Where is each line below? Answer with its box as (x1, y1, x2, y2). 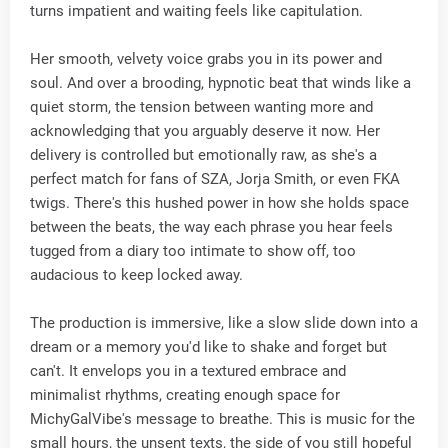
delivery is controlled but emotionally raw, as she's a (30, 146, 377, 164)
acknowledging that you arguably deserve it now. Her (30, 122, 380, 140)
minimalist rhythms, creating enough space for (30, 386, 340, 404)
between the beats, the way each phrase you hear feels (30, 218, 393, 236)
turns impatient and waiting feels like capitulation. (30, 2, 367, 20)
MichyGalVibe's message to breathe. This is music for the (30, 410, 415, 428)
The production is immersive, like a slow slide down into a (30, 314, 418, 332)
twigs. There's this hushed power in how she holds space (30, 194, 409, 212)
